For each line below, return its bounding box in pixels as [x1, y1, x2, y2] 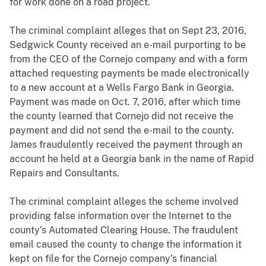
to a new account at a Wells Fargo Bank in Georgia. [9, 82, 234, 94]
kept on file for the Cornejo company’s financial [9, 253, 217, 265]
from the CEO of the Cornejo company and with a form [9, 53, 248, 65]
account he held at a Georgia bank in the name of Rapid [9, 153, 254, 165]
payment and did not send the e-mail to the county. [9, 125, 234, 137]
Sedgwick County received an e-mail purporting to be [9, 39, 246, 51]
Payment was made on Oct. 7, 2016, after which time [9, 96, 240, 108]
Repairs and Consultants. [9, 167, 119, 179]
